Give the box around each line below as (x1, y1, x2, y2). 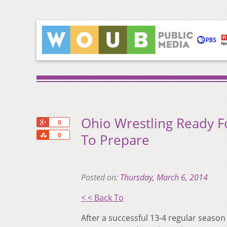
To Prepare (81, 131, 149, 149)
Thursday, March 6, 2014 (120, 172, 208, 183)
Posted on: (81, 172, 120, 183)
